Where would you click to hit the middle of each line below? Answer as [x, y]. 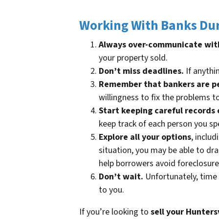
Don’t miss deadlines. [141, 71]
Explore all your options [145, 137]
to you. [111, 190]
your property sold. [133, 58]
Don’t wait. [121, 177]
